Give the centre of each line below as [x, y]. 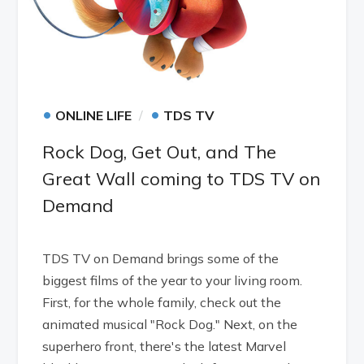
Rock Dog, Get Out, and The [160, 152]
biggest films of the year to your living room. [173, 280]
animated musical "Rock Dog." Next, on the [170, 324]
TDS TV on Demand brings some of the [161, 258]
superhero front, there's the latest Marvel [165, 346]
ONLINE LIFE [94, 115]
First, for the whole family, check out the [162, 302]
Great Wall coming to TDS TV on [182, 178]
